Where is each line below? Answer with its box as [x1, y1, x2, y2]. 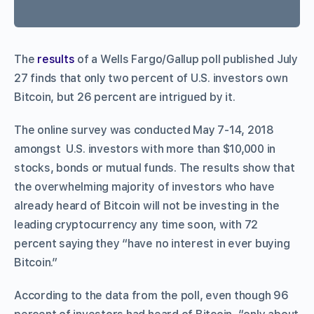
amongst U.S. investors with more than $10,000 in [14, 142, 276, 156]
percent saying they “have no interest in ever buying [14, 236, 290, 250]
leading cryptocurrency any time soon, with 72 [14, 217, 259, 231]
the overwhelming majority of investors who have [14, 179, 275, 193]
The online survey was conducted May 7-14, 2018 [14, 123, 274, 137]
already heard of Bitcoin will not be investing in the [14, 198, 280, 212]
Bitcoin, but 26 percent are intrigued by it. [14, 90, 235, 104]
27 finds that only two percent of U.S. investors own [14, 71, 288, 85]
